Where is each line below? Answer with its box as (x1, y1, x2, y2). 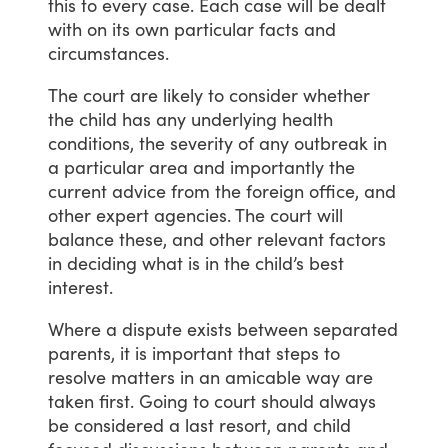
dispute (122, 317, 182, 340)
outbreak (294, 131, 368, 154)
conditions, (48, 131, 134, 154)
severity (170, 131, 233, 154)
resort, (219, 413, 271, 436)
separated (313, 317, 398, 340)
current (48, 179, 107, 202)
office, (309, 179, 359, 202)
